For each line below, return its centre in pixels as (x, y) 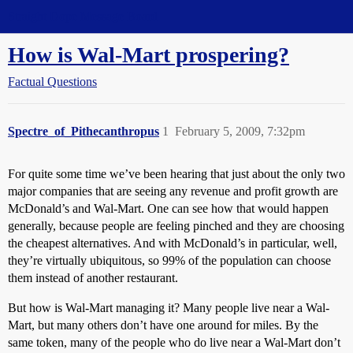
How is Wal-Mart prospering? (149, 55)
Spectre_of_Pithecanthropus (84, 131)
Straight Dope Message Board (83, 16)
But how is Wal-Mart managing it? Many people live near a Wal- (169, 308)
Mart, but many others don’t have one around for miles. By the (163, 325)
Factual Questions (52, 82)
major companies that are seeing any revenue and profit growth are (173, 191)
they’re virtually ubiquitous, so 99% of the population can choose (169, 260)
